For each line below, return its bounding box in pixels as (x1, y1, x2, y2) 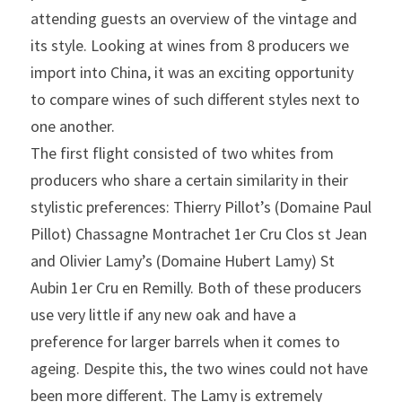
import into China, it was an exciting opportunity (31, 62, 354, 83)
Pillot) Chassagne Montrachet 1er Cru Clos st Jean (31, 223, 367, 244)
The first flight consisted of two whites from (31, 143, 334, 163)
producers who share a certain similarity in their (31, 170, 348, 190)
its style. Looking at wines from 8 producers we (31, 35, 349, 56)
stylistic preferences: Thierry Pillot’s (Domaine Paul (31, 197, 371, 217)
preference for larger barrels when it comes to (31, 331, 340, 352)
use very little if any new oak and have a (31, 304, 296, 325)
